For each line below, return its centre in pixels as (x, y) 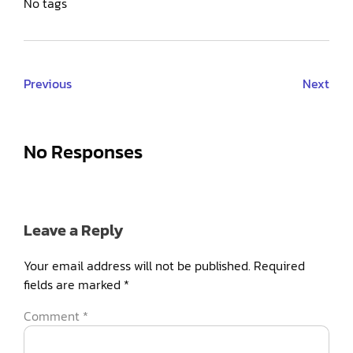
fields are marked (74, 285)
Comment (53, 316)
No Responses (83, 152)
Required (279, 266)
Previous (48, 83)
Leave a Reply (74, 230)
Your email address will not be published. (137, 266)
